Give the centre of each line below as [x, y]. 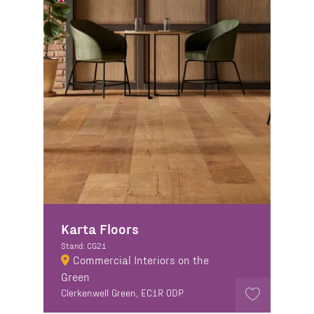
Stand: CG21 [84, 245]
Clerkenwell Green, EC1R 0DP [123, 292]
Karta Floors [100, 228]
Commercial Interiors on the [141, 259]
